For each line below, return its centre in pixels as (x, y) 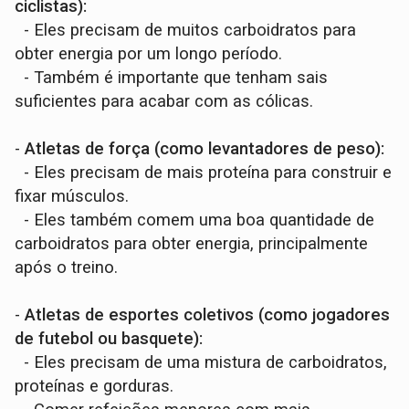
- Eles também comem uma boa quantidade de (195, 220)
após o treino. (67, 268)
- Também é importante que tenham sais (172, 78)
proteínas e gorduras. (94, 387)
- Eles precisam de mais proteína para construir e (204, 173)
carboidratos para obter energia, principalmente (192, 244)
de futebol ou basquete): (109, 339)
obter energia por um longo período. (149, 54)
